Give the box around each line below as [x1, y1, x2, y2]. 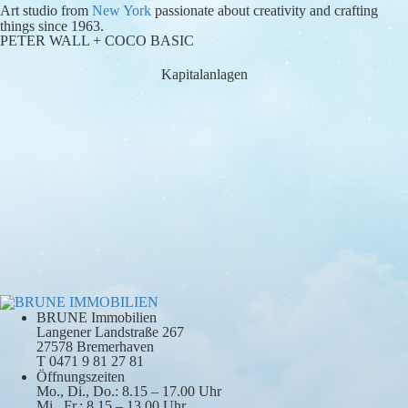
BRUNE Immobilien [36, 309, 157, 325]
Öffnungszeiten [36, 368, 125, 384]
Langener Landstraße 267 [36, 323, 184, 340]
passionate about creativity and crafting [151, 3, 378, 18]
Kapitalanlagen [160, 66, 248, 82]
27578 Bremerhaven [36, 338, 154, 354]
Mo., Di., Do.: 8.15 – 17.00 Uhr [36, 382, 221, 399]
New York [92, 3, 151, 18]
